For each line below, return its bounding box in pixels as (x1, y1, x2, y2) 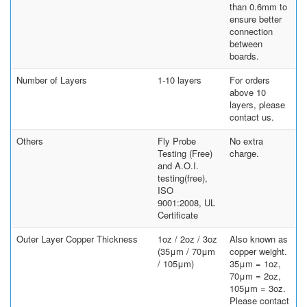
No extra (230, 134, 263, 147)
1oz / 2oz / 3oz (158, 232, 217, 245)
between (230, 36, 262, 50)
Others (16, 134, 43, 147)
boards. (230, 49, 259, 62)
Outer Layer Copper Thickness (16, 232, 138, 245)
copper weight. (230, 244, 287, 258)
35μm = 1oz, (230, 256, 281, 270)
